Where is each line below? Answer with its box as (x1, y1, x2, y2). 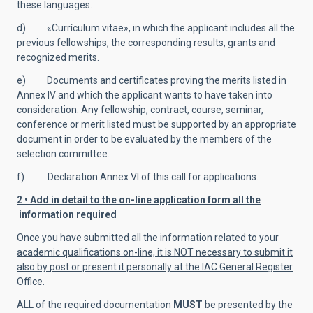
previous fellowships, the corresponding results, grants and (17, 37, 275, 48)
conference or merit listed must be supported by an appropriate (17, 119, 296, 130)
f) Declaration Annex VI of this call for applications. (17, 171, 259, 182)
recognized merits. (17, 52, 99, 63)
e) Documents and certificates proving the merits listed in (17, 75, 286, 86)
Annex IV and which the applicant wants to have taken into (17, 89, 272, 101)
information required (17, 209, 117, 220)
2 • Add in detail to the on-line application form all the (17, 194, 261, 205)
